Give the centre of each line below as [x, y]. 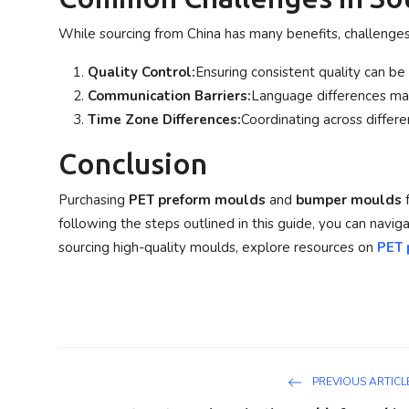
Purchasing [94, 200]
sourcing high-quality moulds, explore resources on [218, 247]
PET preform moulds [197, 200]
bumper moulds [349, 200]
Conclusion [133, 163]
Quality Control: [142, 72]
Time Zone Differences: [164, 120]
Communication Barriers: [169, 96]
